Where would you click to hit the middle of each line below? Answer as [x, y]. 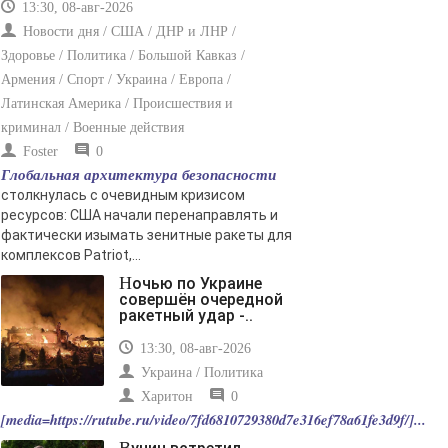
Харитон [165, 397]
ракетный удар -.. [186, 316]
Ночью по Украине [125, 283]
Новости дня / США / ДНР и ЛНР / [127, 32]
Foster [38, 152]
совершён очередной [201, 300]
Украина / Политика [200, 373]
